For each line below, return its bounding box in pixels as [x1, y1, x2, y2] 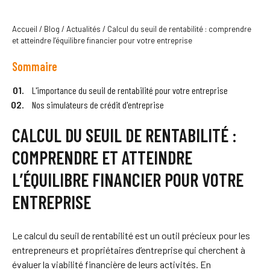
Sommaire [12, 59, 57, 74]
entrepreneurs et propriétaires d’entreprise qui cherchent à [12, 244, 245, 256]
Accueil [12, 24, 37, 34]
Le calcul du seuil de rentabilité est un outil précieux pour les [12, 230, 250, 241]
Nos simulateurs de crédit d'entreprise [32, 99, 164, 110]
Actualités [66, 24, 101, 34]
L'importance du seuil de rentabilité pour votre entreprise [32, 84, 228, 96]
